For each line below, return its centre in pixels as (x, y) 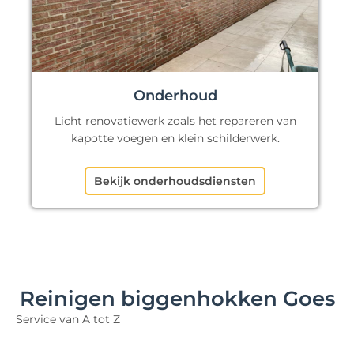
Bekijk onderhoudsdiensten (175, 181)
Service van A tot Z (68, 320)
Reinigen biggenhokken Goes (177, 299)
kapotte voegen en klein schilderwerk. (175, 139)
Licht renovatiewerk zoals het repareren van (175, 121)
